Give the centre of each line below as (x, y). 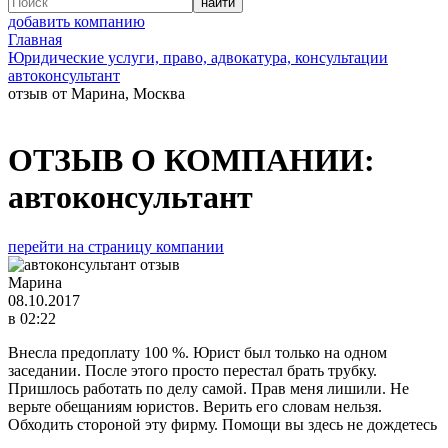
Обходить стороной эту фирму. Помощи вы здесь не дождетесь (222, 424)
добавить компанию (76, 21)
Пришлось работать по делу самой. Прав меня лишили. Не (208, 388)
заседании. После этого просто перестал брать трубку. (192, 370)
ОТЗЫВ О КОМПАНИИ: (191, 160)
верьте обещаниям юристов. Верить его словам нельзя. (195, 406)
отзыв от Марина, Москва (96, 93)
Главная (35, 39)
